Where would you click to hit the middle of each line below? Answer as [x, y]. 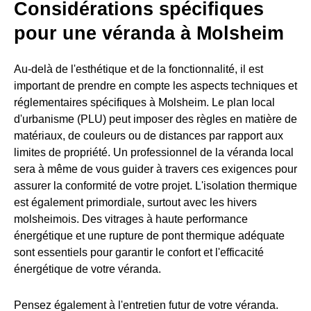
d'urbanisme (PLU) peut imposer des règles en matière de [155, 119]
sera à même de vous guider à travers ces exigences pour [155, 169]
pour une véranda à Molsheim [149, 34]
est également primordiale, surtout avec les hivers [135, 203]
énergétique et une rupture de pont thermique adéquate [149, 236]
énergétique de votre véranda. [87, 269]
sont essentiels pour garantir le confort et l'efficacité [139, 253]
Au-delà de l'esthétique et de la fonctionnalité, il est [138, 69]
